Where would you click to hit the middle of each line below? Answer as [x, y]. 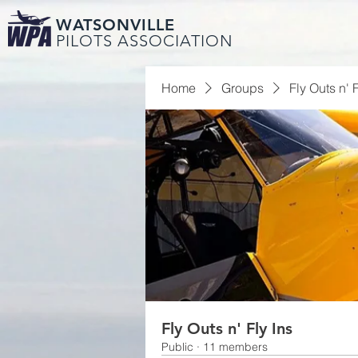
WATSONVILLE [115, 25]
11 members [235, 347]
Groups [243, 88]
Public [177, 347]
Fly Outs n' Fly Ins [227, 328]
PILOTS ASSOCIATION [145, 41]
